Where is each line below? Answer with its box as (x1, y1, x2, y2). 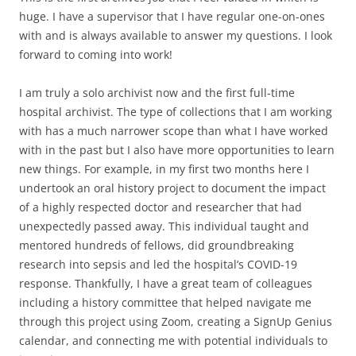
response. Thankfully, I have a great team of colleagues (19, 275, 312, 291)
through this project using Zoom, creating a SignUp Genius (19, 313, 332, 329)
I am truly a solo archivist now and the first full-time (19, 84, 295, 100)
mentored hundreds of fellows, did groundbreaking (19, 237, 294, 253)
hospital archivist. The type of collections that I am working (19, 103, 332, 119)
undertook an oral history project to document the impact (19, 180, 326, 195)
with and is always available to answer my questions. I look (19, 27, 332, 43)
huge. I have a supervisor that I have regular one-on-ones (19, 8, 325, 24)
